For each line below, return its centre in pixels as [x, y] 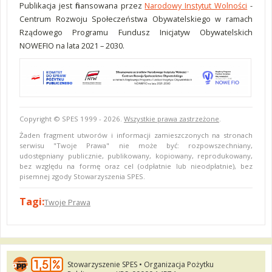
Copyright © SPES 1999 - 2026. [72, 119]
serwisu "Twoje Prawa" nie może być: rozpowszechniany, [136, 146]
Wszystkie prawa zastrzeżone [172, 119]
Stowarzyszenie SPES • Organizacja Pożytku [141, 265]
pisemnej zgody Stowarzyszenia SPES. [82, 177]
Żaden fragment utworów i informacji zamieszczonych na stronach [136, 135]
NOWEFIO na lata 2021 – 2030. [72, 46]
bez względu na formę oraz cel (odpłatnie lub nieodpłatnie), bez [136, 166]
